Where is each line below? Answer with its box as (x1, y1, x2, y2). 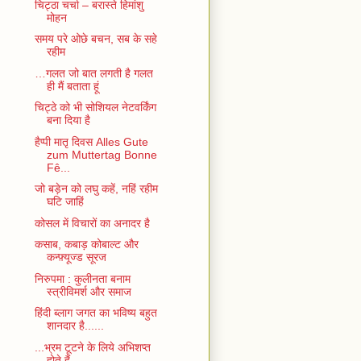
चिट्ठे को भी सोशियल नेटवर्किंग (34, 101, 156, 114)
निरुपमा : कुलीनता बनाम (34, 272, 131, 285)
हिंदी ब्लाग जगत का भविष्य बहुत (34, 306, 157, 320)
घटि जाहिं (46, 195, 84, 209)
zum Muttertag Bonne (46, 147, 157, 161)
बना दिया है (46, 114, 90, 127)
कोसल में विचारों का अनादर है (34, 216, 150, 230)
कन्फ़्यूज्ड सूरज (46, 251, 106, 264)
